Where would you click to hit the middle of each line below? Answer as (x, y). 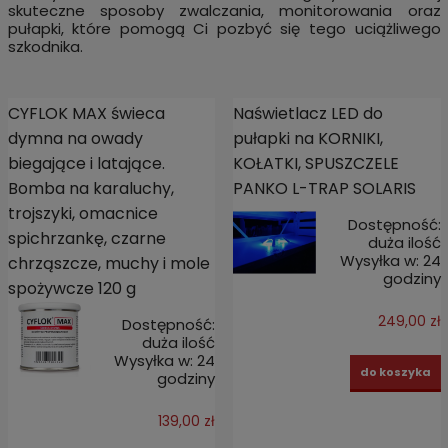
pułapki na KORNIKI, (307, 138)
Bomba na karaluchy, (90, 188)
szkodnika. (45, 47)
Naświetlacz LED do (307, 113)
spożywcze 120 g (71, 288)
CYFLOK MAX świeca (86, 113)
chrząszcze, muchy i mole (108, 263)
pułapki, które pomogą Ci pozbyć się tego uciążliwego (224, 29)
